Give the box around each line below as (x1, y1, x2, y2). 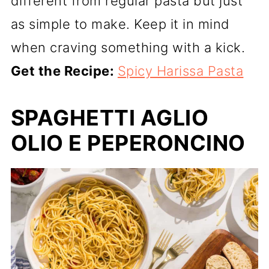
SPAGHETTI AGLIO (10, 104, 209, 131)
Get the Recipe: (10, 62, 118, 79)
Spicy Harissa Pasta (117, 62, 244, 79)
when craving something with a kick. (10, 39, 246, 55)
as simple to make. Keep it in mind (10, 16, 230, 32)
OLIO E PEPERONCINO (10, 129, 246, 156)
